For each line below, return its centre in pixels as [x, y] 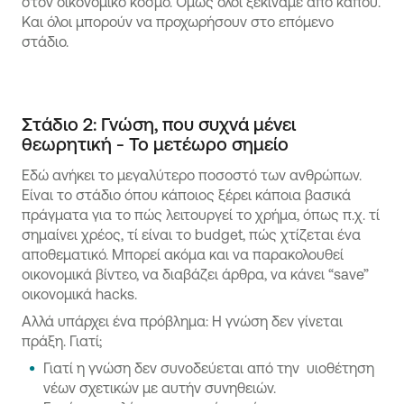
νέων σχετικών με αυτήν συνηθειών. [160, 388]
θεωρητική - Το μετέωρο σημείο [155, 144]
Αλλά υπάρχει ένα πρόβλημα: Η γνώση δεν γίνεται [182, 321]
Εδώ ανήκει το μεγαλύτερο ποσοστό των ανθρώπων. [192, 175]
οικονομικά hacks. [79, 294]
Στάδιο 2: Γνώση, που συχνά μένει [159, 124]
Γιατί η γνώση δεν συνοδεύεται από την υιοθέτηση [209, 368]
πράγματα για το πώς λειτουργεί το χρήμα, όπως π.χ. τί [201, 215]
